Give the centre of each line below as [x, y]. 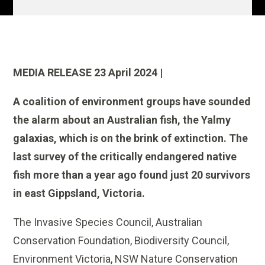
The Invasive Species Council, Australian [108, 222]
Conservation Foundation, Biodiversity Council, [121, 241]
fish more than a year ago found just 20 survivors [132, 175]
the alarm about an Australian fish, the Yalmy [122, 120]
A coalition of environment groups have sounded [132, 102]
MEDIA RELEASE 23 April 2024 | [88, 73]
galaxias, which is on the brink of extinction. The [131, 138]
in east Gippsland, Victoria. [79, 193]
